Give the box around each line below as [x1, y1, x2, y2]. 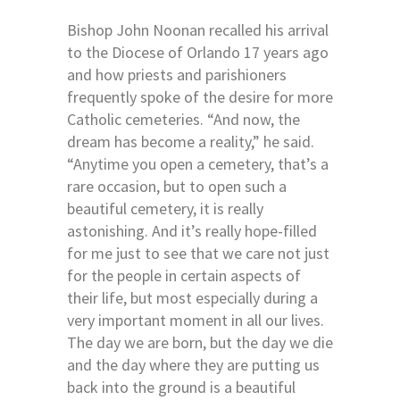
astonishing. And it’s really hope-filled [67, 220, 317, 241]
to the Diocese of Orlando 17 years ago [67, 41, 329, 62]
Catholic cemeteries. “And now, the [67, 108, 300, 129]
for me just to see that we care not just [67, 242, 329, 263]
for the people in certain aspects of [67, 264, 301, 286]
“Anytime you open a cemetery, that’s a [67, 153, 329, 174]
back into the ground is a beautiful [67, 376, 296, 397]
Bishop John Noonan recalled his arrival [67, 19, 329, 40]
